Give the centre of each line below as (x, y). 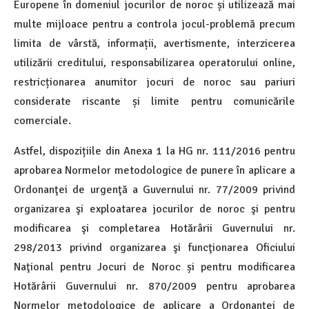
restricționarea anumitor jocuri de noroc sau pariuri (154, 82)
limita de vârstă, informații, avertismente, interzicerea (154, 43)
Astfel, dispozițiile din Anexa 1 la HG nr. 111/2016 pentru (154, 151)
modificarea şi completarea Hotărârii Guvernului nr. (154, 228)
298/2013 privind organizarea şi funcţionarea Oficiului (154, 247)
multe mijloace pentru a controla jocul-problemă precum (154, 24)
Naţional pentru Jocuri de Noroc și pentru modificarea (154, 267)
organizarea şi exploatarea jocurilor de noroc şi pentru (154, 209)
